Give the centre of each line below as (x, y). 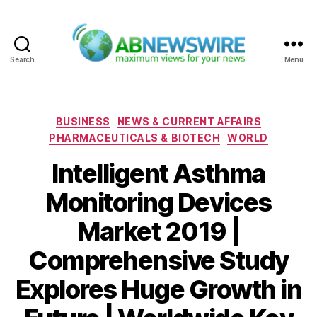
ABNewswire (195, 71)
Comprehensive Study (158, 260)
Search (22, 59)
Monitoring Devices (158, 202)
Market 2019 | (158, 231)
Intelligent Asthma (158, 173)
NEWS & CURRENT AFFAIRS (189, 121)
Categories (189, 118)
